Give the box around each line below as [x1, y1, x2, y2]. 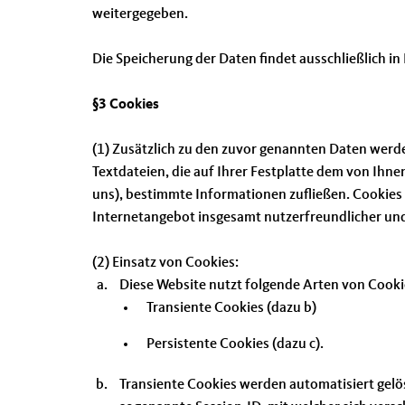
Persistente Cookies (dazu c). [146, 337, 324, 352]
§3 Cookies [92, 98, 159, 112]
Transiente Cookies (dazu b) [146, 301, 316, 316]
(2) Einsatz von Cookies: [92, 256, 239, 270]
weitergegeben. [92, 7, 188, 22]
